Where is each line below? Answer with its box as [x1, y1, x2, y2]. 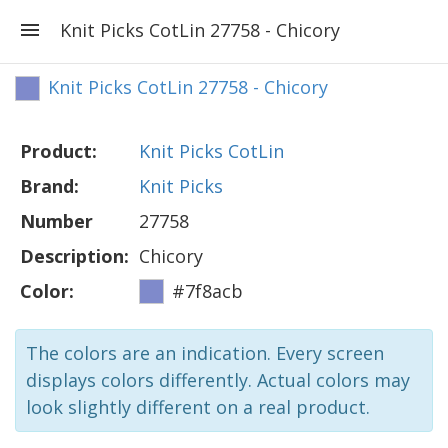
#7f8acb [172, 279, 243, 303]
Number [20, 209, 93, 233]
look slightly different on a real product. [26, 395, 370, 419]
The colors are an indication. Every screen [26, 341, 384, 365]
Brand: [20, 174, 79, 198]
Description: [20, 244, 129, 268]
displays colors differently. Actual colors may [26, 368, 410, 392]
